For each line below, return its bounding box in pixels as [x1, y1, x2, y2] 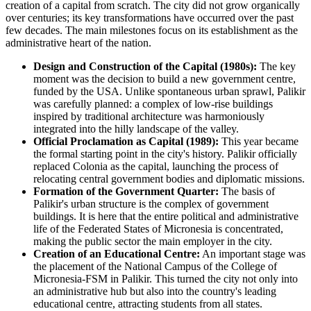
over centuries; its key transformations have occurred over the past [6, 12, 294, 24]
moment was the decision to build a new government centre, [33, 73, 296, 85]
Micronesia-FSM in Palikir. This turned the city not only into [33, 273, 298, 285]
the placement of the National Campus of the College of [33, 260, 277, 273]
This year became [219, 135, 299, 148]
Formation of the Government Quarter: [33, 185, 219, 198]
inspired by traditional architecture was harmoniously [33, 110, 264, 123]
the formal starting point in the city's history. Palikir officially [33, 148, 297, 160]
